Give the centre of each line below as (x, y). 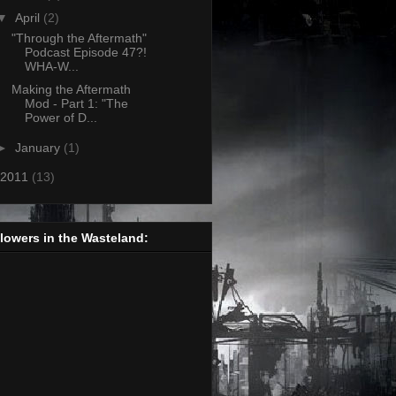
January (39, 147)
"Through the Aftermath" (79, 38)
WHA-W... (51, 66)
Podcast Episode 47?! (85, 52)
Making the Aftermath (71, 90)
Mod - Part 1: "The (76, 104)
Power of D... (61, 118)
